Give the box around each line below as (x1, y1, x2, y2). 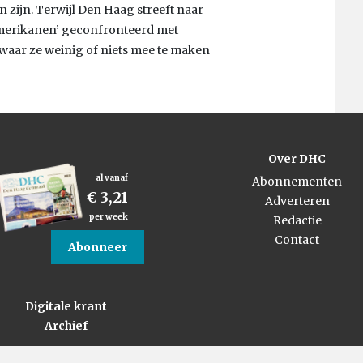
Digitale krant (25, 298, 107, 314)
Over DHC (268, 151, 326, 166)
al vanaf (95, 172, 128, 183)
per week (88, 211, 128, 222)
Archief (45, 318, 88, 333)
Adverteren (264, 193, 330, 208)
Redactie (272, 212, 322, 228)
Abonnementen (252, 173, 342, 189)
